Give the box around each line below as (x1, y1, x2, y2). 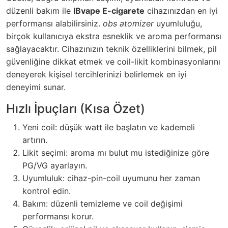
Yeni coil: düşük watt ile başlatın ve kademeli (22, 122, 195, 132)
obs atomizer (103, 18, 154, 28)
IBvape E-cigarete (73, 5, 145, 16)
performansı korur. (22, 211, 94, 221)
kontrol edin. (22, 185, 71, 196)
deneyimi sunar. (6, 81, 66, 92)
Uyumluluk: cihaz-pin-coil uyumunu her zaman (22, 173, 200, 183)
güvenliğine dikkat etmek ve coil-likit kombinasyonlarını (6, 56, 220, 67)
